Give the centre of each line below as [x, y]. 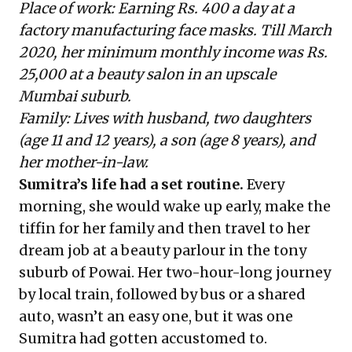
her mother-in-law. [84, 162]
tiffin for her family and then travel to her [165, 228]
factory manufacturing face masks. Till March [175, 30]
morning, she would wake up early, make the [175, 206]
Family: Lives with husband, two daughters [165, 118]
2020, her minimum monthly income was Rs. [173, 52]
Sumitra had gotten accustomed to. [143, 338]
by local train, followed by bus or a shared [162, 294]
